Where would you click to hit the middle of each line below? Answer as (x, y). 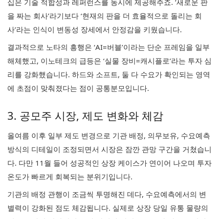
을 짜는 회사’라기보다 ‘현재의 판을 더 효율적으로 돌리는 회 (105, 16)
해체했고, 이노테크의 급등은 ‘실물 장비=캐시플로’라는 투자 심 (109, 61)
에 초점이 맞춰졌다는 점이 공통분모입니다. (78, 88)
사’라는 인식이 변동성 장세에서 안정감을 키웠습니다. (95, 29)
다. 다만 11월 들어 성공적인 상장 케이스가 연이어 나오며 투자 (109, 163)
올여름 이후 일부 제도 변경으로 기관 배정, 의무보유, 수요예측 (109, 135)
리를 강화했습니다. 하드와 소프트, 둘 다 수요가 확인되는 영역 (109, 74)
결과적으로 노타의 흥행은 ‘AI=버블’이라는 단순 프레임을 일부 (109, 47)
